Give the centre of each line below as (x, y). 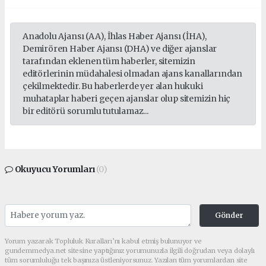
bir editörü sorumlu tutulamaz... (85, 111)
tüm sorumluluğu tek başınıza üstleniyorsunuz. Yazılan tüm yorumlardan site (126, 260)
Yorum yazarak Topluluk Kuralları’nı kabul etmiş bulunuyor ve (103, 241)
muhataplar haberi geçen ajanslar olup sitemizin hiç (127, 98)
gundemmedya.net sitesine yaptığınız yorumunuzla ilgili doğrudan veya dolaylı (130, 250)
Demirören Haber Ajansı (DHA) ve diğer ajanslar (120, 48)
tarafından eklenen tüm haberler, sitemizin (109, 61)
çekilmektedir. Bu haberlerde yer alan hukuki (113, 86)
